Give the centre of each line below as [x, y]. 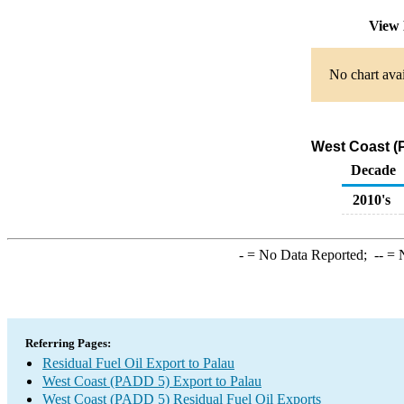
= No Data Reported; [308, 255]
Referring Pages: [68, 343]
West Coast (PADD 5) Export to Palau [152, 381]
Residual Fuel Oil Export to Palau [138, 363]
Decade [373, 170]
